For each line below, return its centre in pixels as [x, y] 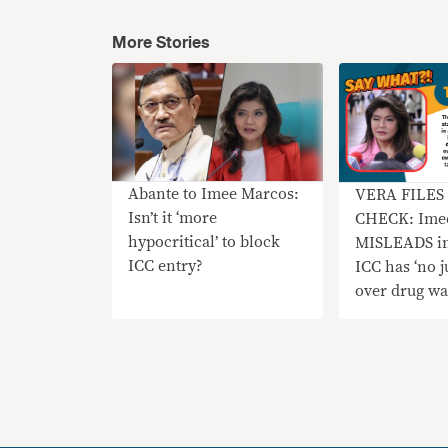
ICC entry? [165, 266]
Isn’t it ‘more [172, 218]
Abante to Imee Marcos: [213, 194]
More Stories [161, 42]
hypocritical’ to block [204, 242]
